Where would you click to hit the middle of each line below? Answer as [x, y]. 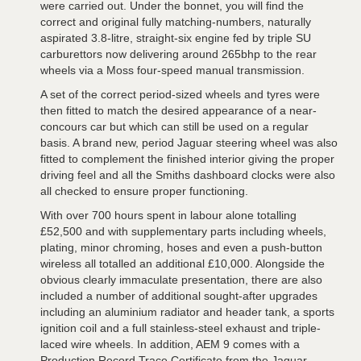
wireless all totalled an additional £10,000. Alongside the [183, 263]
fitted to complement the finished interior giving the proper [187, 158]
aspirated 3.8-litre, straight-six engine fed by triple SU [176, 37]
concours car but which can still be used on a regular [174, 126]
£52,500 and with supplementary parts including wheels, [183, 231]
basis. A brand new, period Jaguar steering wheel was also [189, 142]
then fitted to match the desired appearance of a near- [178, 110]
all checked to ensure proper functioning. [144, 191]
